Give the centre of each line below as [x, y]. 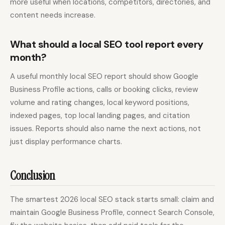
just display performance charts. [66, 142]
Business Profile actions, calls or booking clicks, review [104, 90]
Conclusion [32, 175]
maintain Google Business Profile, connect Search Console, [112, 213]
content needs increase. [53, 15]
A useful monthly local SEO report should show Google [104, 77]
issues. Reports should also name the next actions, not [105, 129]
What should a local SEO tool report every [107, 44]
